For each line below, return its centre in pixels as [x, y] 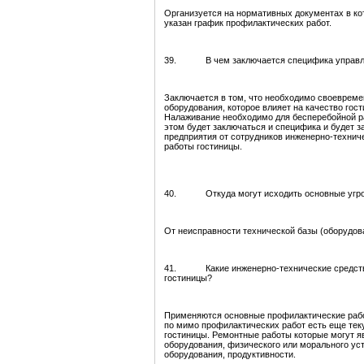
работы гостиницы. [203, 147]
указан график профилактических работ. [248, 23]
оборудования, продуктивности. [230, 355]
